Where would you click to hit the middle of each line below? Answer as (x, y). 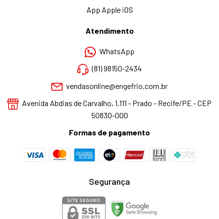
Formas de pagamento (109, 132)
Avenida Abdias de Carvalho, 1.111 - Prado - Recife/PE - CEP (116, 103)
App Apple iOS (109, 10)
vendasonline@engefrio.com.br (117, 86)
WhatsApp (117, 51)
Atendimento (109, 31)
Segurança (109, 182)
